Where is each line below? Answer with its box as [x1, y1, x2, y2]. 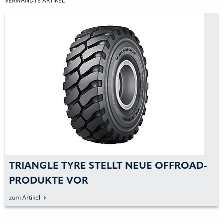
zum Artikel [9, 193, 40, 202]
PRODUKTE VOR [9, 176, 88, 187]
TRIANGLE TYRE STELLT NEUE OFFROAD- [9, 161, 208, 172]
